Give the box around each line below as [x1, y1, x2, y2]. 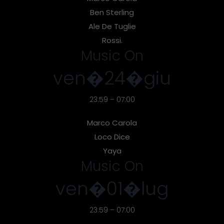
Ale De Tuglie [88, 20, 136, 31]
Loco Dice [94, 131, 130, 142]
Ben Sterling [90, 6, 134, 17]
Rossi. [101, 34, 122, 45]
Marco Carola [87, 117, 137, 128]
